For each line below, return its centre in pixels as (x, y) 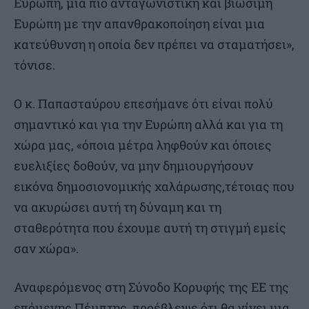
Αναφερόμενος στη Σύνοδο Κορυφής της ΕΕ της (151, 287)
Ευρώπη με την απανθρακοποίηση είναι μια (139, 23)
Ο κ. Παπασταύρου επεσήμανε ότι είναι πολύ (143, 103)
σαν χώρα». (46, 248)
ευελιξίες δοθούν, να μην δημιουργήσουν (133, 165)
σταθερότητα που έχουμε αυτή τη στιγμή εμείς (150, 227)
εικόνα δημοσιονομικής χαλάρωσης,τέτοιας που (154, 186)
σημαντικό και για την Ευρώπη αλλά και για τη (148, 124)
